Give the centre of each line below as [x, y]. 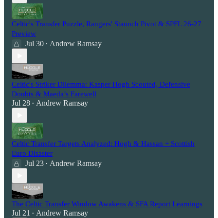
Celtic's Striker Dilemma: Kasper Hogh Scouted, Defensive [101, 84]
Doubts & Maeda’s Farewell [54, 94]
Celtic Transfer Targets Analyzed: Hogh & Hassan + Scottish [103, 144]
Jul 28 [21, 103]
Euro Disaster [32, 154]
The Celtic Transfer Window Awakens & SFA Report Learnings [107, 204]
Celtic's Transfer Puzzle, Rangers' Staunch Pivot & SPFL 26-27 [107, 24]
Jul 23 [35, 163]
